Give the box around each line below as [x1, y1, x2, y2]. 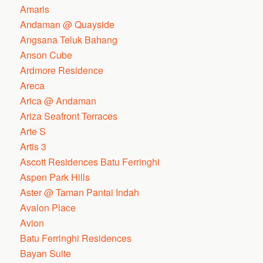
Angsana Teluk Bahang [20, 33, 118, 46]
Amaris [20, 2, 50, 16]
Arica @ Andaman [20, 94, 97, 107]
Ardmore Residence [20, 63, 104, 77]
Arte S [20, 124, 46, 138]
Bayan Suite [20, 247, 72, 260]
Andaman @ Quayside [20, 18, 115, 31]
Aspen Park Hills [20, 170, 90, 184]
